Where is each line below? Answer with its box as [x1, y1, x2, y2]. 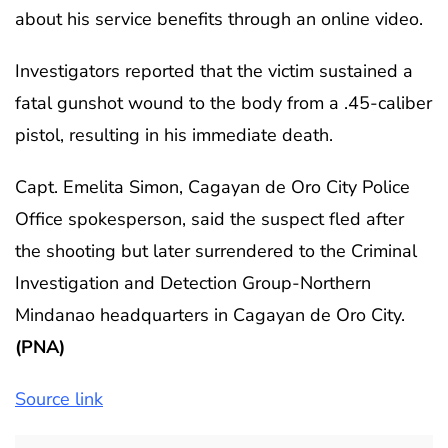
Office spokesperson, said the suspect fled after [15, 206, 404, 231]
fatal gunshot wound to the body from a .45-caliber [15, 90, 432, 115]
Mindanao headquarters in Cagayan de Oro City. [15, 302, 405, 327]
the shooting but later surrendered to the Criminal [15, 238, 417, 263]
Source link [15, 386, 103, 411]
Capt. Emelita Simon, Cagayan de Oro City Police [15, 174, 410, 199]
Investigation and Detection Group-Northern [15, 270, 371, 295]
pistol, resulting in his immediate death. [15, 122, 333, 147]
